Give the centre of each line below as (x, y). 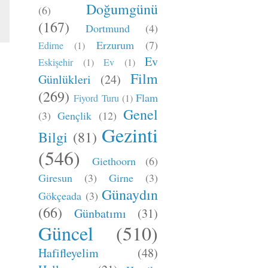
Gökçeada (60, 196)
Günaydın (130, 194)
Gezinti (130, 135)
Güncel (66, 233)
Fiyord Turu (96, 98)
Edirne (51, 45)
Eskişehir (56, 62)
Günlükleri (65, 79)
